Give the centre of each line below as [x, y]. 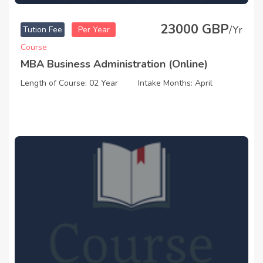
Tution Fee [43, 30]
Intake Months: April [175, 83]
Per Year [94, 30]
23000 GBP [195, 30]
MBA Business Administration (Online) [114, 64]
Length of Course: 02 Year [69, 83]
